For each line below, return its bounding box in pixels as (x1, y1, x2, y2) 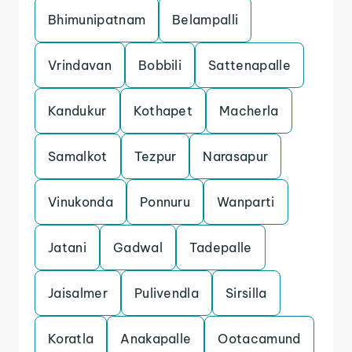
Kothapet (133, 103, 193, 119)
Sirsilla (225, 285, 267, 301)
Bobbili (137, 57, 182, 73)
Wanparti (217, 194, 275, 210)
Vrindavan (48, 57, 112, 73)
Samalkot (48, 148, 108, 164)
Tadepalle (189, 240, 252, 255)
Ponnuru (139, 194, 191, 210)
